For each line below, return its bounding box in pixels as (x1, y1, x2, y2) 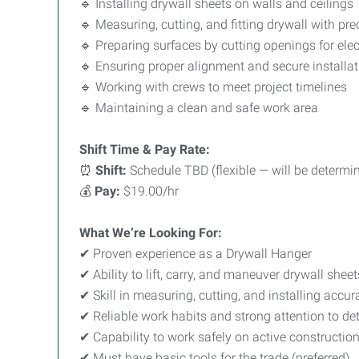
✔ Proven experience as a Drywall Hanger (79, 246, 312, 261)
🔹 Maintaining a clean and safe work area (79, 100, 318, 115)
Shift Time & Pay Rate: (79, 142, 210, 157)
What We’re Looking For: (79, 225, 222, 240)
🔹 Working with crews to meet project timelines (79, 79, 347, 95)
